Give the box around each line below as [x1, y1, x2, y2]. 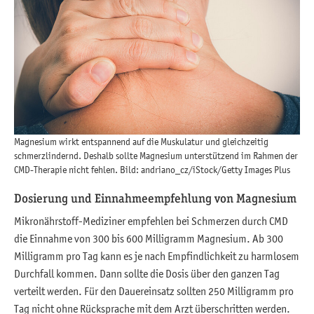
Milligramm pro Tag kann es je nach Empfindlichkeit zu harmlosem [14, 250, 299, 263]
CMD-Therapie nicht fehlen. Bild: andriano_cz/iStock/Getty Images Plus [14, 164, 290, 176]
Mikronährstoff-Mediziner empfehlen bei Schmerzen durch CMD [14, 214, 288, 228]
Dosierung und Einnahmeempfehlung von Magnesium [14, 191, 296, 206]
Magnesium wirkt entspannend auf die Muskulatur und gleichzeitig [14, 136, 268, 148]
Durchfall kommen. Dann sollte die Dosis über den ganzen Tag [14, 267, 280, 280]
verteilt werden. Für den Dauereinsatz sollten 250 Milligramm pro [14, 285, 294, 298]
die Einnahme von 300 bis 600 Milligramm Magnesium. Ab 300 [14, 232, 283, 245]
